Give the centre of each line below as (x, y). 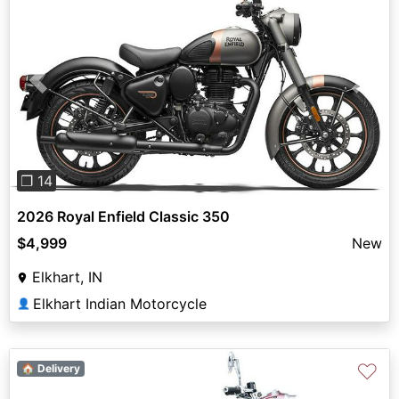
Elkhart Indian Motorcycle (120, 304)
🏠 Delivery (50, 368)
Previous (67, 90)
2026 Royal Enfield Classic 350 (123, 216)
